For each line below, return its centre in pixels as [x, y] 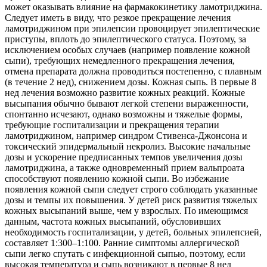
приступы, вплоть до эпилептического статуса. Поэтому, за [125, 39]
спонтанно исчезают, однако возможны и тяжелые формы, [124, 114]
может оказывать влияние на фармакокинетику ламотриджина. [133, 7]
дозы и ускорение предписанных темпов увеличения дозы [124, 157]
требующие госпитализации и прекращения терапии [112, 125]
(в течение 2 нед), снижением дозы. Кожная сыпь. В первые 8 [131, 82]
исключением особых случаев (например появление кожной [128, 50]
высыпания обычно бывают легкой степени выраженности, [127, 104]
